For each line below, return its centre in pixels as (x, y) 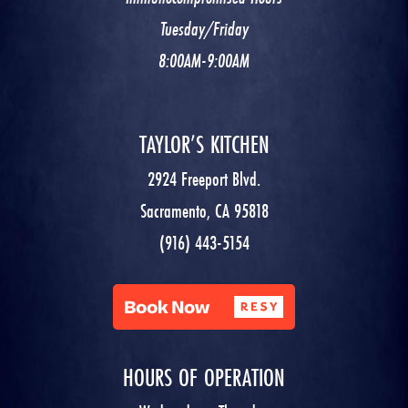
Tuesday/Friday (204, 29)
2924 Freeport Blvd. (204, 179)
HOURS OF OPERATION (204, 378)
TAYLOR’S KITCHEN (204, 145)
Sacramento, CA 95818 (204, 211)
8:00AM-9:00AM (204, 61)
